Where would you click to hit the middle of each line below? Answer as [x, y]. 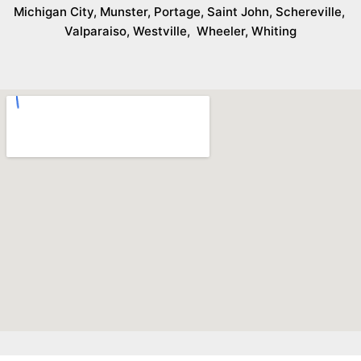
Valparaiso [95, 31]
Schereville [308, 12]
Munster [123, 12]
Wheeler [221, 31]
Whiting [274, 31]
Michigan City [53, 12]
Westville [160, 31]
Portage [177, 12]
